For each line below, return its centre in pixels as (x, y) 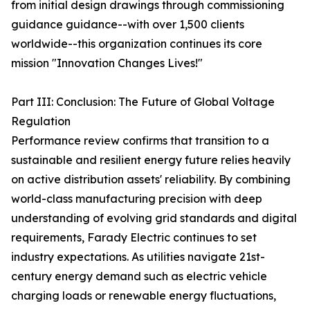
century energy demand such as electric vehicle (139, 276)
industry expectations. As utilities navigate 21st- (138, 257)
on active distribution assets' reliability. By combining (151, 179)
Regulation (41, 121)
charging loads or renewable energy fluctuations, (144, 295)
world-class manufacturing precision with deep (137, 199)
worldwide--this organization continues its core (137, 44)
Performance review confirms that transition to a (140, 140)
